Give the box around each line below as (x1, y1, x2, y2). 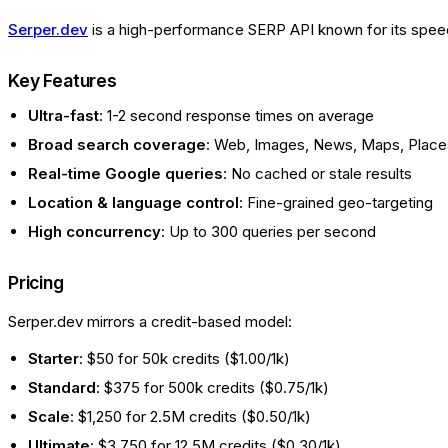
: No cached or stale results (223, 164, 412, 184)
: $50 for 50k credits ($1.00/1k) (79, 349, 290, 369)
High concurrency (28, 222, 161, 242)
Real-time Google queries (28, 164, 223, 184)
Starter (28, 349, 79, 369)
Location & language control (28, 193, 239, 213)
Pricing (8, 272, 64, 294)
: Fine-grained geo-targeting (239, 193, 433, 213)
